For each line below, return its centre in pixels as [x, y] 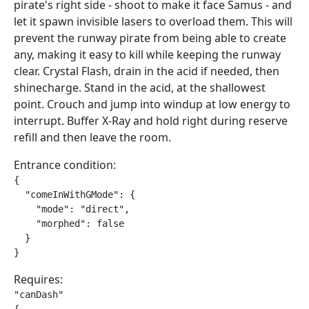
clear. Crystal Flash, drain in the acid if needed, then [147, 71]
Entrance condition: [65, 165]
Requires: [38, 279]
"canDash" [39, 295]
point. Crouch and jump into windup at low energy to [152, 104]
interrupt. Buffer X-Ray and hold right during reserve [151, 121]
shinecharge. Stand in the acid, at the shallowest [140, 88]
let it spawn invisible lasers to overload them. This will [153, 21]
